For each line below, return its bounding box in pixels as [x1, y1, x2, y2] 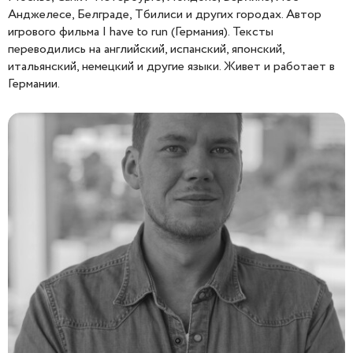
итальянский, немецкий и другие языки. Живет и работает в [8, 58, 335, 75]
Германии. [8, 75, 60, 92]
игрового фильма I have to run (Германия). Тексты [8, 23, 273, 40]
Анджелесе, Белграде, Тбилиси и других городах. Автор [8, 6, 321, 23]
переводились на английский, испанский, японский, [8, 40, 284, 58]
